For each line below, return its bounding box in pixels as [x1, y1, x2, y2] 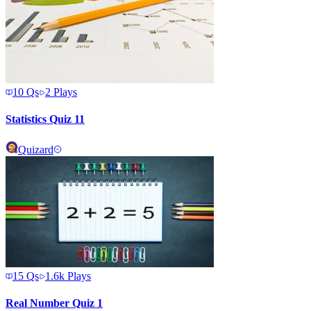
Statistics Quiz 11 [6, 113, 85, 126]
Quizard [18, 143, 53, 155]
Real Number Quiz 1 [6, 296, 103, 309]
